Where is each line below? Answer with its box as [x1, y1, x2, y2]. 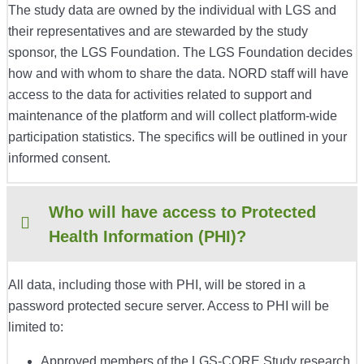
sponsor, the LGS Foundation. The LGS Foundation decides [8, 45, 353, 60]
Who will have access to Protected [49, 203, 316, 222]
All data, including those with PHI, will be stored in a [8, 278, 305, 292]
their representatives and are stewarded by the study [8, 24, 308, 39]
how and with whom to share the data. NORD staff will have [8, 67, 349, 81]
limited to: [8, 320, 67, 335]
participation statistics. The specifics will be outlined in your [8, 130, 347, 145]
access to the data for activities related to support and [8, 88, 312, 102]
